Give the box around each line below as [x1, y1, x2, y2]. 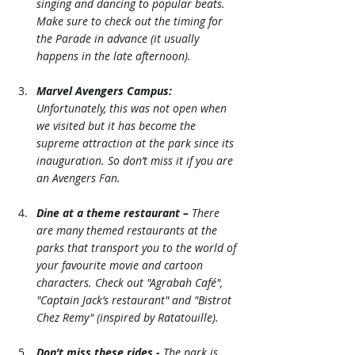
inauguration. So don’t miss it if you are [36, 152, 236, 168]
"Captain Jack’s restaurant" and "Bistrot [36, 292, 235, 307]
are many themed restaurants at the [36, 222, 220, 238]
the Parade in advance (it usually [36, 30, 202, 46]
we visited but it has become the [36, 117, 199, 133]
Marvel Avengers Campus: [36, 82, 172, 98]
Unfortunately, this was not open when [36, 100, 230, 116]
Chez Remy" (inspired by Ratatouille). [36, 309, 222, 325]
